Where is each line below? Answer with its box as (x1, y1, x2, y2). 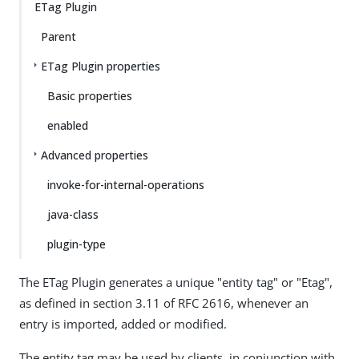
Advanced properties (41, 147, 148, 163)
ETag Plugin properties (41, 58, 160, 74)
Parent (41, 29, 76, 44)
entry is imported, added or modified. (19, 316, 227, 332)
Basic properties (47, 88, 132, 103)
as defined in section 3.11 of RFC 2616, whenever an (19, 295, 309, 311)
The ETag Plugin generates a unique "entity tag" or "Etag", (19, 274, 333, 290)
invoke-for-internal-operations (47, 177, 204, 192)
